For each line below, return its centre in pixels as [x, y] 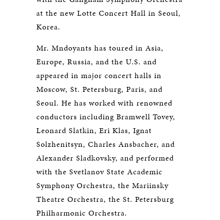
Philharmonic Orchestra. [84, 213]
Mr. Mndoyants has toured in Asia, [100, 48]
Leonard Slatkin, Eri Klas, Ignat [94, 131]
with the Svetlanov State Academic [99, 172]
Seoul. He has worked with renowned [104, 103]
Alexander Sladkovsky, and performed [105, 158]
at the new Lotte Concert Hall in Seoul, [109, 13]
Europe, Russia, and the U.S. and [96, 62]
